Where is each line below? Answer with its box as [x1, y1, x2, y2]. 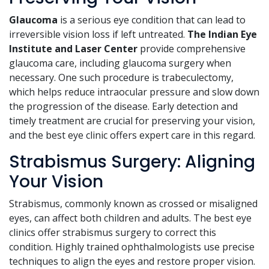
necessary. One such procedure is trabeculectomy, [9, 71, 234, 85]
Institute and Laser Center [9, 42, 138, 56]
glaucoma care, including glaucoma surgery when [9, 56, 231, 70]
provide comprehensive [138, 42, 246, 56]
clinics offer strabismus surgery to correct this [9, 226, 216, 240]
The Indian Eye [187, 28, 257, 41]
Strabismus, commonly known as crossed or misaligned [9, 197, 258, 211]
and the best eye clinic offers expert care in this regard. [9, 128, 255, 142]
